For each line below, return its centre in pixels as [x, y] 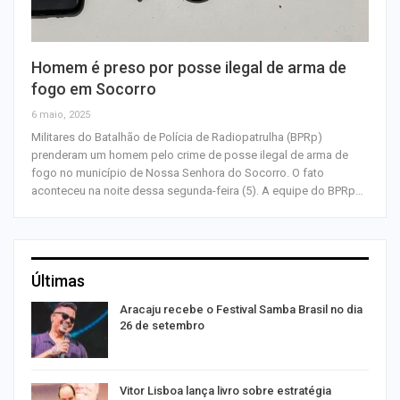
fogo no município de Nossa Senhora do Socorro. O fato [178, 172]
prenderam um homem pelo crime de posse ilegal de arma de [190, 154]
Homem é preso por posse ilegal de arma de [189, 67]
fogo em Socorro [94, 88]
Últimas [58, 280]
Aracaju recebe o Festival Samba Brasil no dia [241, 309]
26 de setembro [162, 325]
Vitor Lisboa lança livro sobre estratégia [225, 391]
